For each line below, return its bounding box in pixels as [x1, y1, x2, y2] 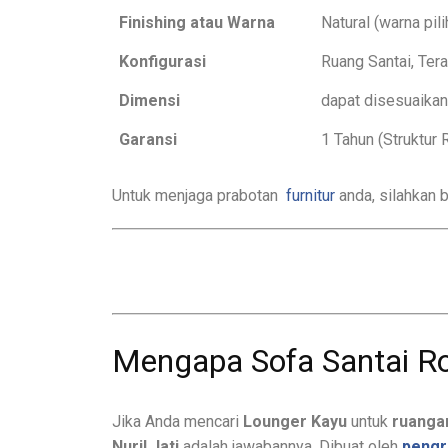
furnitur [286, 185, 335, 205]
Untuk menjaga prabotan [112, 185, 282, 205]
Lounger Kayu [243, 411, 347, 431]
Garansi [119, 129, 177, 149]
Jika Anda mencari [112, 411, 243, 431]
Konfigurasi [119, 51, 206, 71]
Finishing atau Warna [119, 12, 303, 32]
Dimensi [119, 90, 180, 110]
